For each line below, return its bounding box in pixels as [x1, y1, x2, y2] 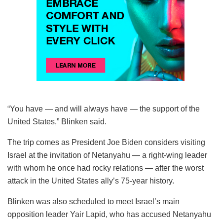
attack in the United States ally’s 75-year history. [7, 176, 174, 185]
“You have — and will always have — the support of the [7, 104, 200, 113]
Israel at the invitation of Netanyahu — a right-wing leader [7, 150, 207, 159]
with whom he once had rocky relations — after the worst [7, 163, 204, 172]
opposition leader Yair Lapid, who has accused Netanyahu [7, 210, 211, 219]
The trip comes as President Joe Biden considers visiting [7, 138, 205, 147]
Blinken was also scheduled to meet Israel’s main [7, 197, 180, 206]
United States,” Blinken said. [7, 117, 107, 126]
